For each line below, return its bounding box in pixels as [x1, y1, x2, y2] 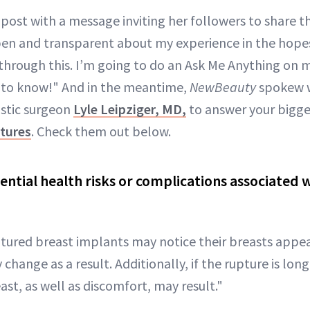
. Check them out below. [31, 122, 171, 140]
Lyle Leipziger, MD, [73, 100, 186, 118]
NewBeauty [190, 78, 256, 96]
